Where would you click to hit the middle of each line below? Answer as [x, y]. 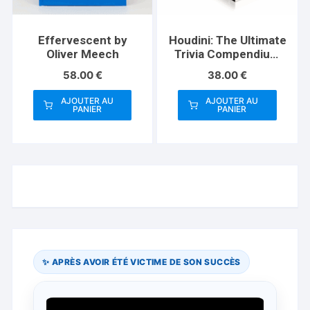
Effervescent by [82, 40]
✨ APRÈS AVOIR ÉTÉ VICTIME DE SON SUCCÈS [142, 262]
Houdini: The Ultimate [227, 40]
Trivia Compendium [228, 54]
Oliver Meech [82, 54]
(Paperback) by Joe [227, 68]
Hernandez [227, 82]
